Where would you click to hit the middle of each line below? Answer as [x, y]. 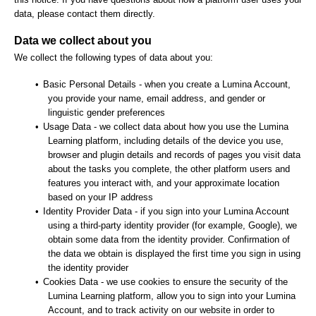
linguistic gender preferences [106, 112]
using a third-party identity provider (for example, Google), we [172, 225]
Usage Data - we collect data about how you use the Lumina [166, 126]
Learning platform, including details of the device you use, [165, 140]
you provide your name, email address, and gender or [156, 98]
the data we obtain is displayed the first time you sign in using [174, 253]
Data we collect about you [83, 41]
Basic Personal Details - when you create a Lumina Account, [167, 84]
